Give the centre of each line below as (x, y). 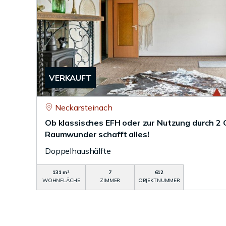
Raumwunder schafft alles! (97, 134)
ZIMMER (110, 180)
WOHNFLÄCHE (61, 180)
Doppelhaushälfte (78, 151)
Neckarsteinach (83, 107)
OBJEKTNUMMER (159, 180)
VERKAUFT (70, 78)
